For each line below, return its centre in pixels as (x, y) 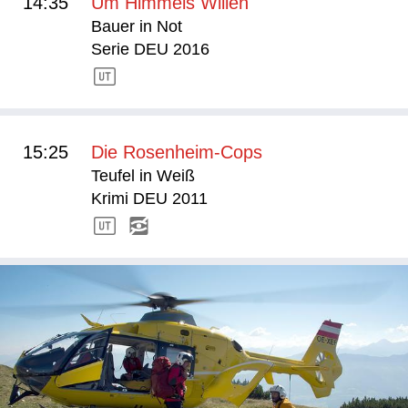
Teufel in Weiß (143, 175)
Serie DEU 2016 (150, 49)
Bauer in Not (137, 26)
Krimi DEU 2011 (149, 198)
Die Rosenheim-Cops (177, 152)
